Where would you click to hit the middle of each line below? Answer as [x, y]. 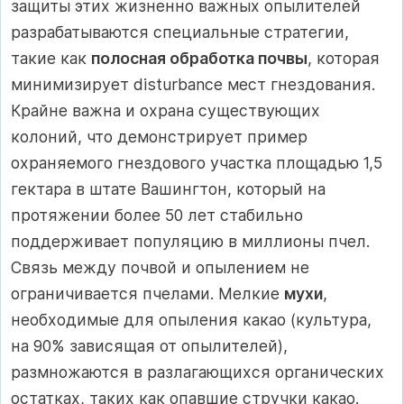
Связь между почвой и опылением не [160, 267]
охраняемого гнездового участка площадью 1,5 [197, 162]
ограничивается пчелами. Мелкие [147, 293]
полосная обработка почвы [199, 58]
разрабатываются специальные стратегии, [180, 32]
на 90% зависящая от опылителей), [149, 345]
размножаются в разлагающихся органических [197, 372]
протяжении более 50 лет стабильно [157, 215]
